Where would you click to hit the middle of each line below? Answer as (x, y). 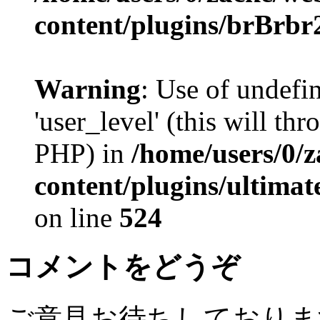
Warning (87, 89)
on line (77, 218)
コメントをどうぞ (123, 266)
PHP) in (83, 154)
